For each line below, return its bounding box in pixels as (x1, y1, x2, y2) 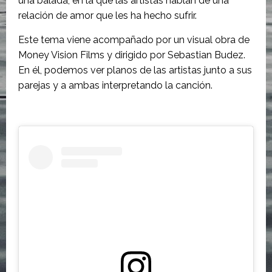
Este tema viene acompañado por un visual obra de (18, 34, 250, 46)
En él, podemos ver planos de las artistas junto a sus (18, 64, 252, 76)
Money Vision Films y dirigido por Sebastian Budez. (18, 49, 245, 61)
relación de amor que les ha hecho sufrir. (18, 10, 197, 21)
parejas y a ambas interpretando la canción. (18, 80, 212, 91)
